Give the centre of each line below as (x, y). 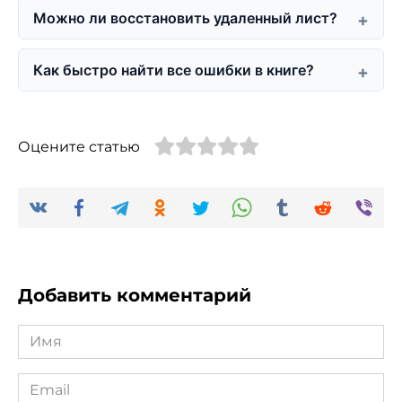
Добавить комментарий (135, 296)
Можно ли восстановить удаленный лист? (185, 17)
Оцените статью (79, 146)
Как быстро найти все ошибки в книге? (174, 70)
